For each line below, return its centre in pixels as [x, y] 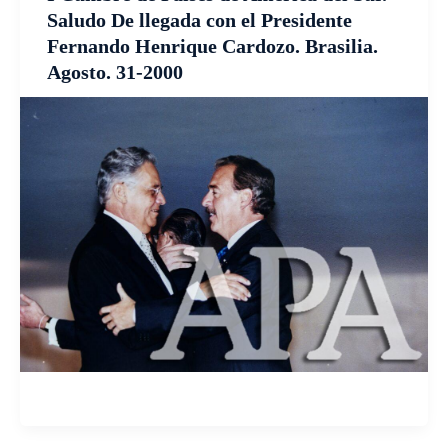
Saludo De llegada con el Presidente [199, 19]
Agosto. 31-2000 [114, 71]
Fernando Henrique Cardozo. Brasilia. [212, 45]
